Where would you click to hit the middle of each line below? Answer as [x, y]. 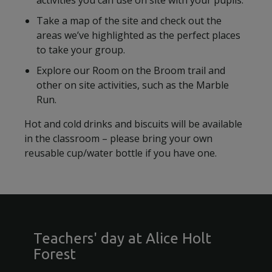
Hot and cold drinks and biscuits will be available [133, 124]
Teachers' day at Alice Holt [122, 238]
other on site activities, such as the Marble [133, 85]
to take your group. [81, 50]
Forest [55, 254]
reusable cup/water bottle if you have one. [121, 153]
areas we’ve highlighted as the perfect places [138, 35]
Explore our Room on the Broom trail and [131, 70]
